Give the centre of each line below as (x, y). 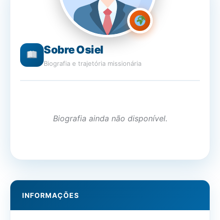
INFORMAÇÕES (51, 195)
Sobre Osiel (74, 50)
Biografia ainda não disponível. (110, 118)
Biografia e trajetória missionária (93, 63)
